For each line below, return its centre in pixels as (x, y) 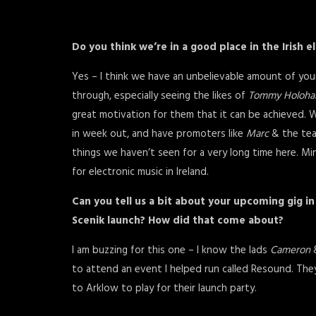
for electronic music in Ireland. (140, 172)
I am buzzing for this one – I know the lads (171, 250)
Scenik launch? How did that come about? (179, 221)
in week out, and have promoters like (159, 134)
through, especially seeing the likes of (160, 96)
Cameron (290, 250)
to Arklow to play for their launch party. (166, 288)
